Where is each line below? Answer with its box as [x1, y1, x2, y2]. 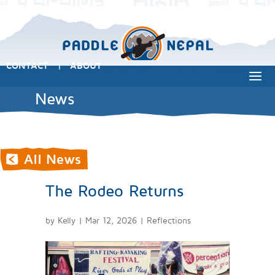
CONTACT [6, 60, 48, 71]
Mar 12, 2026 [85, 215, 137, 225]
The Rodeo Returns [45, 181, 184, 199]
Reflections [147, 215, 191, 225]
